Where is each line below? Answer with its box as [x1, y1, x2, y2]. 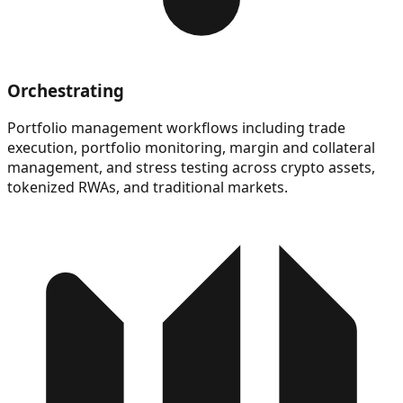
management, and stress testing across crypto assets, [7, 157, 375, 178]
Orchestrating [7, 78, 124, 102]
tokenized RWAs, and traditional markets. [7, 177, 288, 198]
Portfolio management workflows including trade [7, 118, 345, 139]
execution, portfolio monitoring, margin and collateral [7, 138, 375, 158]
